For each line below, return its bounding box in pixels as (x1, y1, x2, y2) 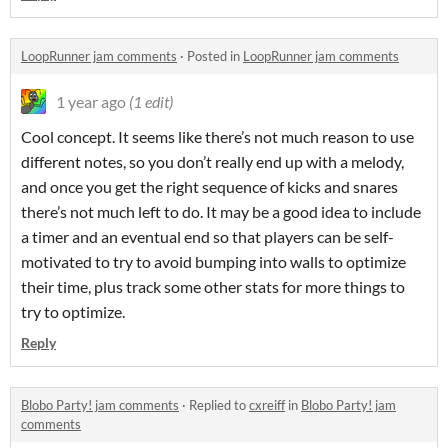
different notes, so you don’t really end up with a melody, (21, 152, 404, 172)
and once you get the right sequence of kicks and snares (21, 177, 398, 197)
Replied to (189, 397, 249, 414)
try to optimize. (21, 302, 125, 322)
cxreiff (249, 397, 285, 414)
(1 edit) (129, 92, 173, 112)
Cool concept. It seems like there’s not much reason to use (21, 127, 414, 147)
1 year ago (56, 92, 126, 112)
